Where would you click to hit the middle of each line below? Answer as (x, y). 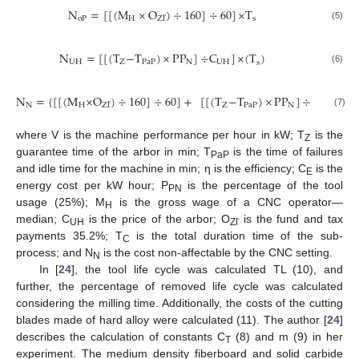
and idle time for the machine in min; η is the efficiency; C (161, 169)
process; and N (54, 253)
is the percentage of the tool (262, 186)
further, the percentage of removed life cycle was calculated (179, 286)
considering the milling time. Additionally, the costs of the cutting (179, 303)
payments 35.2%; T (69, 236)
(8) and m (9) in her (287, 337)
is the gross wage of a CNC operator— (228, 202)
